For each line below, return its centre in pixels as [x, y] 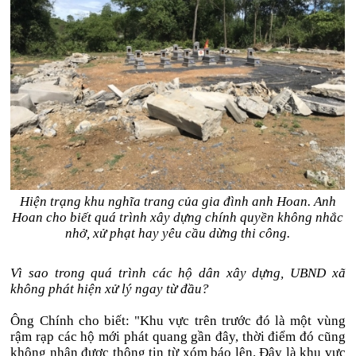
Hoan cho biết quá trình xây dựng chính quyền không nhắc [178, 217]
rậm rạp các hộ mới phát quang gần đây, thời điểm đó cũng [178, 337]
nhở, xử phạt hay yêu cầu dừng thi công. [178, 233]
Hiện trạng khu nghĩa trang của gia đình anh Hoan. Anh [178, 201]
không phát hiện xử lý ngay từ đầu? [110, 289]
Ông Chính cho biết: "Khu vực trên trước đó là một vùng [178, 321]
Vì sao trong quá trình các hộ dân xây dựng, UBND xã [178, 273]
